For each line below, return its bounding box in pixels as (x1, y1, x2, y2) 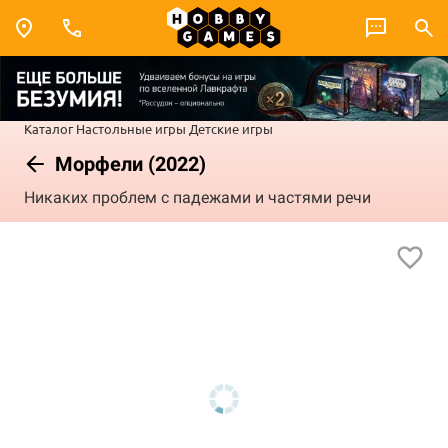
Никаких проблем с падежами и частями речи (24, 188, 371, 208)
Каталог (24, 119, 73, 137)
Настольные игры (76, 119, 186, 137)
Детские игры (189, 119, 273, 137)
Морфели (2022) (50, 151, 206, 176)
